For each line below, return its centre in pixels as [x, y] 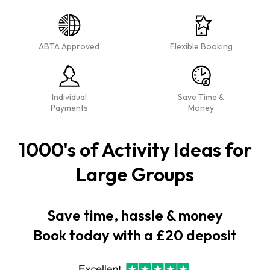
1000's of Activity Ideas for [135, 149]
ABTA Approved [69, 46]
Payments [69, 108]
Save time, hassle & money [135, 215]
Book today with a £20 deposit [135, 235]
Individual [69, 97]
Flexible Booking [201, 46]
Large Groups [135, 174]
